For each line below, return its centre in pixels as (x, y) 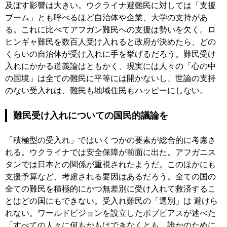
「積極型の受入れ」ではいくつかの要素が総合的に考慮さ (110, 140)
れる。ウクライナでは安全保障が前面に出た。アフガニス (110, 153)
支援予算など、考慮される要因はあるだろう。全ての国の (110, 177)
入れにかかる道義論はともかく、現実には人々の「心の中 (110, 66)
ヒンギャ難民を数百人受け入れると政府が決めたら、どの (110, 42)
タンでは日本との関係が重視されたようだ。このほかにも (110, 165)
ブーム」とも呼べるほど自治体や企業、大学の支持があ (106, 18)
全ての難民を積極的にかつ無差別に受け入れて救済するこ (110, 189)
